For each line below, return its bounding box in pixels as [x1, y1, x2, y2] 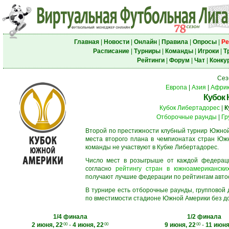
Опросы [192, 38, 217, 45]
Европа [165, 84, 187, 91]
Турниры [133, 48, 161, 55]
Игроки [197, 48, 219, 55]
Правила [161, 38, 188, 45]
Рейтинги [136, 57, 165, 64]
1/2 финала [187, 213, 221, 220]
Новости [103, 38, 129, 45]
